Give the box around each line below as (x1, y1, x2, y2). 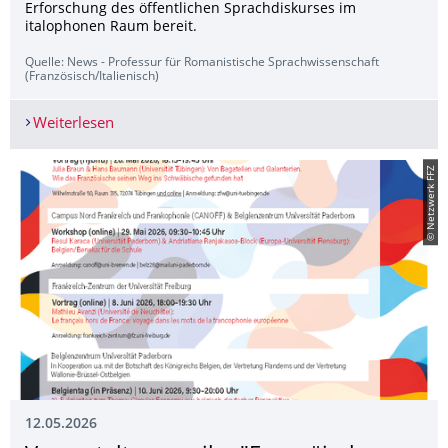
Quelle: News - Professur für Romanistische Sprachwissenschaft (25, 57, 379, 69)
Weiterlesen (32, 116, 114, 132)
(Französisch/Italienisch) (25, 71, 159, 83)
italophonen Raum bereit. (25, 20, 197, 34)
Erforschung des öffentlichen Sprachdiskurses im (25, 2, 356, 16)
